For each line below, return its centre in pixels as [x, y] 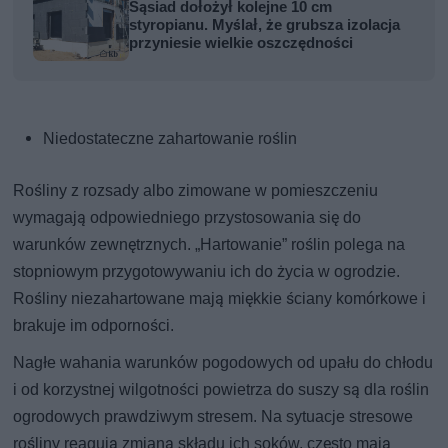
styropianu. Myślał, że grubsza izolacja [265, 24]
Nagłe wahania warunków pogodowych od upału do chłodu [223, 362]
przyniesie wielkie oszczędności [241, 42]
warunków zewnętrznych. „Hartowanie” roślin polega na [209, 244]
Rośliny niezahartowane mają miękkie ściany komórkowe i [220, 298]
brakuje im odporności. [94, 325]
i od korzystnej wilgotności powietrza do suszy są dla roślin [221, 389]
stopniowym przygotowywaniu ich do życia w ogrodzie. [207, 271]
